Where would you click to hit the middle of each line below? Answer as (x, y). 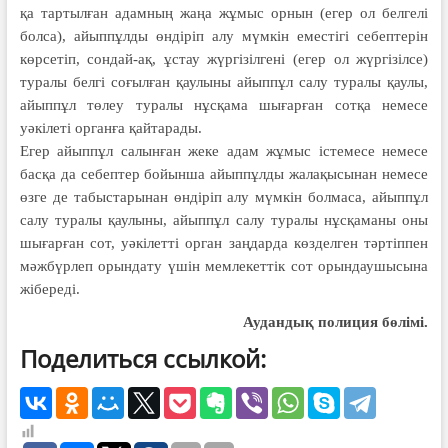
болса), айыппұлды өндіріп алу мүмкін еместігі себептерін (224, 35)
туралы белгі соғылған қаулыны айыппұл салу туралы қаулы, (224, 81)
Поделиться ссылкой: (142, 358)
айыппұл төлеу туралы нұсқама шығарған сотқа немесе (224, 104)
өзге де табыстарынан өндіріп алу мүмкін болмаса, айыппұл (224, 196)
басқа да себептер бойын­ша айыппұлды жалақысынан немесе (224, 173)
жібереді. (49, 288)
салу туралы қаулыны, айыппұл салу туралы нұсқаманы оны (224, 219)
